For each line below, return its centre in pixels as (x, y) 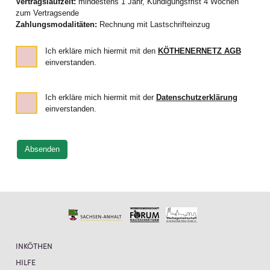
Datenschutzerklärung (196, 98)
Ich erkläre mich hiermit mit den (101, 52)
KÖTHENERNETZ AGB (199, 52)
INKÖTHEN (34, 245)
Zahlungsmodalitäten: (57, 24)
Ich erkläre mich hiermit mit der (100, 98)
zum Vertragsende (47, 13)
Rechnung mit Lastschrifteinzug (154, 24)
